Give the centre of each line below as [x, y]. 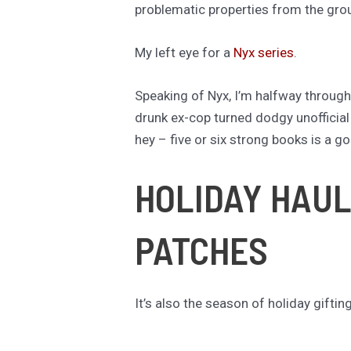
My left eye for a [184, 52]
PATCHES [201, 250]
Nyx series [264, 52]
